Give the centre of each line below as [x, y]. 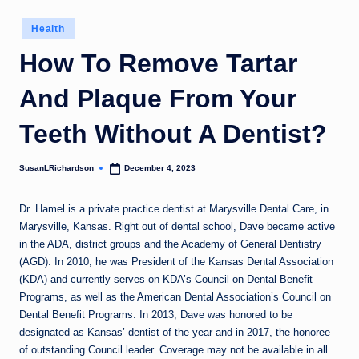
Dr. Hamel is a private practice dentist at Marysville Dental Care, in [174, 208]
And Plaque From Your [158, 99]
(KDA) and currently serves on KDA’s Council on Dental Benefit [166, 279]
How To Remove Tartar [158, 64]
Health [48, 28]
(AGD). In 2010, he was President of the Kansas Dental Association [176, 261]
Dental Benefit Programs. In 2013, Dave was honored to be [156, 314]
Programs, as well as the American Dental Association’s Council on [175, 296]
